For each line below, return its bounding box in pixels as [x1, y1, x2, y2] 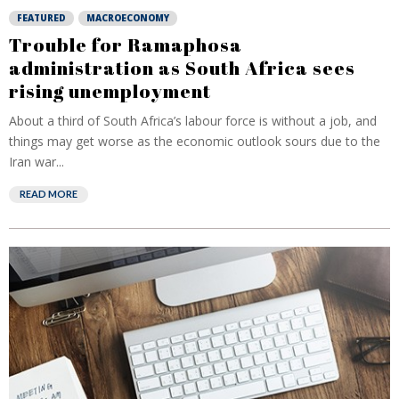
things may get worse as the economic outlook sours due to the [9, 133, 380, 150]
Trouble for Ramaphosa [9, 32, 242, 57]
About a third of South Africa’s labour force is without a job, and [9, 112, 377, 129]
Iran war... [9, 153, 64, 170]
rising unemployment [9, 78, 211, 103]
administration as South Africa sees [9, 55, 355, 80]
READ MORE [20, 188, 77, 199]
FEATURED [17, 12, 66, 24]
